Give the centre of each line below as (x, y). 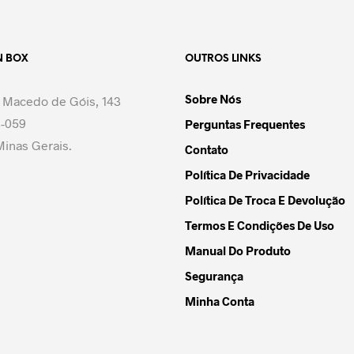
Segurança (214, 276)
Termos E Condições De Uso (260, 225)
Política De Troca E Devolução (265, 200)
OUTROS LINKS (223, 59)
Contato (207, 149)
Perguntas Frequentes (245, 124)
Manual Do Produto (238, 250)
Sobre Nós (213, 99)
